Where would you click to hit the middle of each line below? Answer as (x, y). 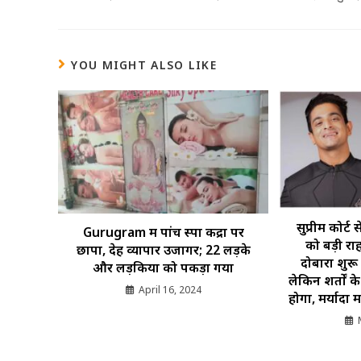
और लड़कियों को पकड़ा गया (164, 267)
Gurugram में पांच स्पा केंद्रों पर (163, 232)
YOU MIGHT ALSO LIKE (144, 65)
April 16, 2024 (170, 289)
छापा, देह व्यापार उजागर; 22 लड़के (163, 249)
